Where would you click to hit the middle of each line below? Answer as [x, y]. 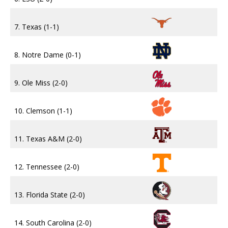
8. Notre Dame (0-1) [48, 55]
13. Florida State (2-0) [50, 195]
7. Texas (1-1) [37, 27]
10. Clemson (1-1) [43, 111]
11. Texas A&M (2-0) [48, 139]
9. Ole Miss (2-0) [41, 83]
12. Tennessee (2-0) [47, 167]
